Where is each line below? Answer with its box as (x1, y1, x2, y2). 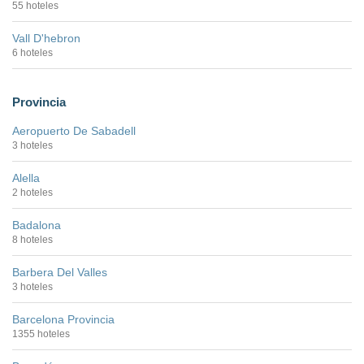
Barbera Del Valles (12, 265, 107, 279)
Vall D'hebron (12, 31, 80, 45)
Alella (12, 171, 40, 184)
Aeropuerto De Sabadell (12, 123, 136, 137)
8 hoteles (12, 233, 53, 245)
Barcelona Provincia (12, 312, 115, 326)
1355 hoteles (12, 327, 70, 340)
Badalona (12, 218, 61, 232)
